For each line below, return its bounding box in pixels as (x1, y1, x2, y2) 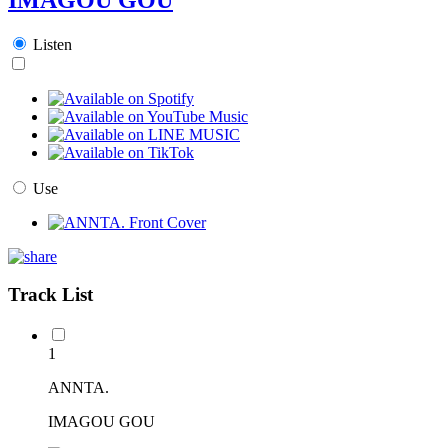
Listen (33, 35, 72, 53)
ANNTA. (48, 379, 109, 397)
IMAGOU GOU (48, 413, 155, 431)
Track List (8, 284, 93, 306)
